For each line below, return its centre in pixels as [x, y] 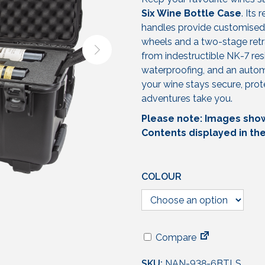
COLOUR [161, 177]
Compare [175, 238]
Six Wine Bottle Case [191, 14]
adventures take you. [187, 99]
